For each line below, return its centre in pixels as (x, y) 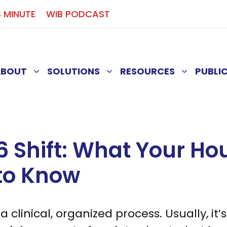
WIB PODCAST (78, 14)
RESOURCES (147, 71)
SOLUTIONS (73, 71)
